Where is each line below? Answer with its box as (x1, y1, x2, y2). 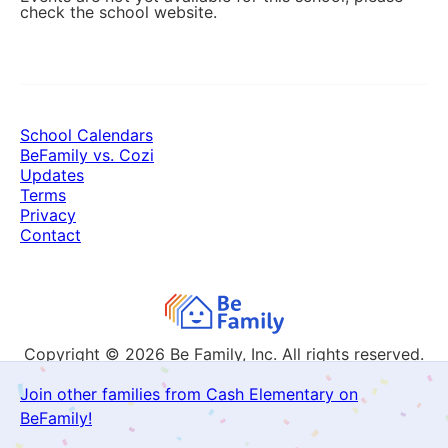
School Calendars (20, 125, 153, 145)
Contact (20, 225, 81, 245)
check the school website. (20, 2, 217, 22)
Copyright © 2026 (24, 344, 170, 364)
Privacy (20, 205, 76, 225)
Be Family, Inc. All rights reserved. (170, 344, 424, 364)
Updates (20, 165, 84, 185)
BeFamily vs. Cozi (20, 145, 154, 165)
